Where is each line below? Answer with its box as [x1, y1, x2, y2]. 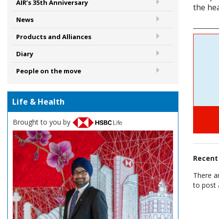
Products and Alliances [16, 32, 91, 42]
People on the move [16, 66, 81, 76]
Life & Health [12, 96, 65, 108]
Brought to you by [13, 117, 72, 127]
